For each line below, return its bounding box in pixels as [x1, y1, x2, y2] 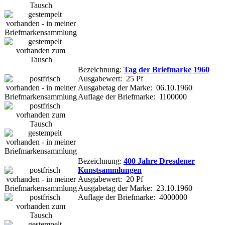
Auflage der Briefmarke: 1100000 [78, 92, 187, 101]
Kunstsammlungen [78, 165, 142, 174]
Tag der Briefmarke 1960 [124, 65, 209, 74]
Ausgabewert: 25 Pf [78, 74, 143, 83]
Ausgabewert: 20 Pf [78, 174, 143, 183]
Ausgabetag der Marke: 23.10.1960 [78, 183, 192, 192]
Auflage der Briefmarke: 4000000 [78, 192, 187, 201]
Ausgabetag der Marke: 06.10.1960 [78, 83, 192, 92]
